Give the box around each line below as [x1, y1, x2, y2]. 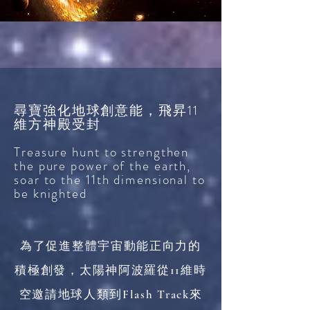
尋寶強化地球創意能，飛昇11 [14, 101, 199, 120]
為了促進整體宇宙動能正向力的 [20, 239, 201, 253]
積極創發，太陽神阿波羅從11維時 [15, 263, 207, 277]
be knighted [14, 184, 87, 203]
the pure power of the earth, [14, 156, 192, 175]
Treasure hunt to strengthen [14, 143, 190, 161]
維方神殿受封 [14, 115, 101, 134]
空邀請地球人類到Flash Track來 [19, 287, 203, 302]
